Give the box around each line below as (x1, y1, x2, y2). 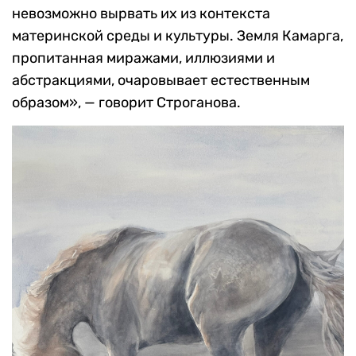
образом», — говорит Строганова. (12, 94, 241, 112)
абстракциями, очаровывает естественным (12, 72, 310, 90)
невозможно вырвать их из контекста (12, 5, 270, 23)
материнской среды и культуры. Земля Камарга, (12, 27, 343, 45)
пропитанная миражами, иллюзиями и (12, 49, 275, 68)
